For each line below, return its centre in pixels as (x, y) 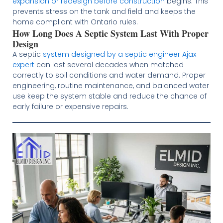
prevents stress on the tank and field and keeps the (104, 11)
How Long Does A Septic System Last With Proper (110, 33)
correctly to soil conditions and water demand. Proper (109, 75)
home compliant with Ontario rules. (75, 22)
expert (23, 64)
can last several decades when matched (109, 64)
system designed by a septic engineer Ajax (119, 54)
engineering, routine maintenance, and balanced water (111, 85)
